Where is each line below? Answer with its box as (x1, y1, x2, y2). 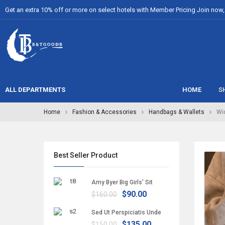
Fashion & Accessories (72, 108, 137, 116)
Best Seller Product (54, 151, 118, 159)
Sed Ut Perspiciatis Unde (91, 209, 161, 216)
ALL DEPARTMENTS (5, 86, 65, 93)
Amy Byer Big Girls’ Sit (91, 179, 153, 186)
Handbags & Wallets (149, 108, 204, 116)
